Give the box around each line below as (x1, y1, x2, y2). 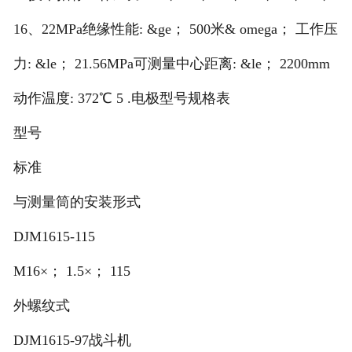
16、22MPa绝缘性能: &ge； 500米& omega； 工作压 (13, 21, 338, 38)
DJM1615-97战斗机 (13, 332, 131, 349)
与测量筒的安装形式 (13, 194, 141, 211)
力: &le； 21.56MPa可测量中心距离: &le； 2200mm (13, 56, 330, 72)
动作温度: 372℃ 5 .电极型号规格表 (13, 90, 230, 107)
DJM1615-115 (13, 229, 95, 245)
